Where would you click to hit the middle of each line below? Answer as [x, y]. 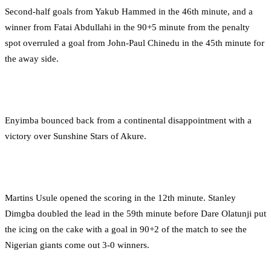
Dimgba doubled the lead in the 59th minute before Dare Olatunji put [135, 213]
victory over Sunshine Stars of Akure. [76, 136]
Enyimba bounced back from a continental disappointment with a [128, 120]
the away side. [32, 58]
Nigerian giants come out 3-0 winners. [77, 245]
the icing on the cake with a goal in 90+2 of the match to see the [126, 229]
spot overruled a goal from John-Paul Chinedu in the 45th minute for [135, 43]
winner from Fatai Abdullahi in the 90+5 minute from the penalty [127, 27]
